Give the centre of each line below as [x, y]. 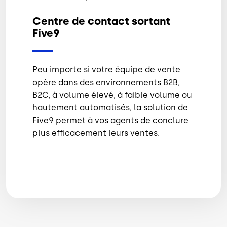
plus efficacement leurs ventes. [96, 133]
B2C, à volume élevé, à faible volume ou [112, 95]
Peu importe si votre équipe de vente [106, 69]
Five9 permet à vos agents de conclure [110, 120]
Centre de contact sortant [101, 21]
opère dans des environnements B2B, [106, 82]
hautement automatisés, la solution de [110, 107]
